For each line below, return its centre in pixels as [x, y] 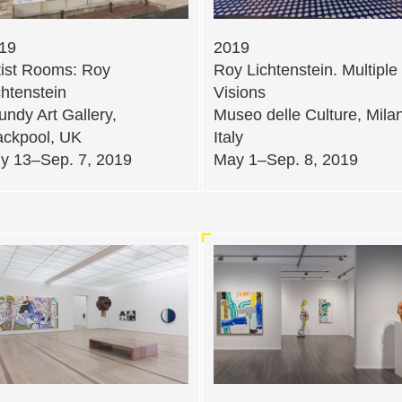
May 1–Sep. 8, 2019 [286, 159]
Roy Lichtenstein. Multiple [306, 70]
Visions [240, 92]
